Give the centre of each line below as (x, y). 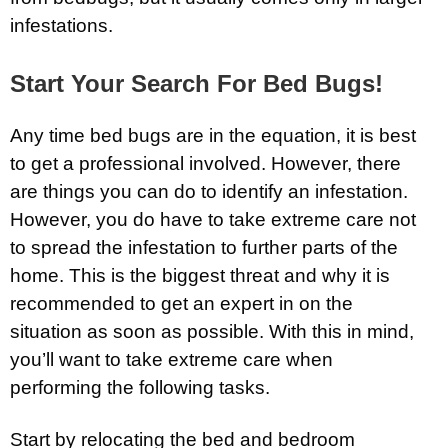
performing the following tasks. (140, 387)
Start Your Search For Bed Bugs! (196, 83)
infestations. (61, 25)
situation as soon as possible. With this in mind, (212, 331)
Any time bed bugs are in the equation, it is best (213, 135)
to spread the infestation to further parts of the (204, 247)
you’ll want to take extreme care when (171, 359)
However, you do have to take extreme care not (213, 219)
